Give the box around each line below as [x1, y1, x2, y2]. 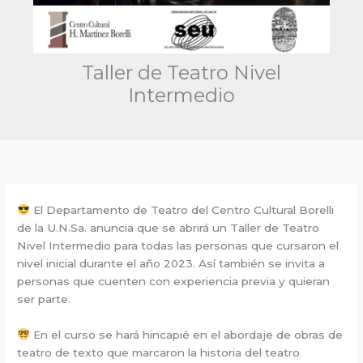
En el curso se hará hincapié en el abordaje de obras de [29, 327, 343, 341]
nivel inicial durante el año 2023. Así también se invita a [17, 256, 326, 270]
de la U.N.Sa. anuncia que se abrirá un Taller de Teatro [17, 220, 320, 234]
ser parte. [17, 292, 71, 305]
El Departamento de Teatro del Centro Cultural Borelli [29, 203, 334, 216]
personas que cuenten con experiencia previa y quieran [17, 274, 331, 288]
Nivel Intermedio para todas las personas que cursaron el [17, 238, 340, 252]
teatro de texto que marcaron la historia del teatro [17, 345, 301, 359]
